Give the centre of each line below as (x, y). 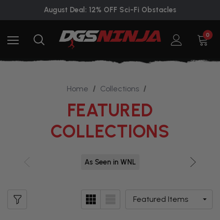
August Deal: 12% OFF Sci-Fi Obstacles (110, 10)
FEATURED (110, 110)
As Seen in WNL (110, 162)
